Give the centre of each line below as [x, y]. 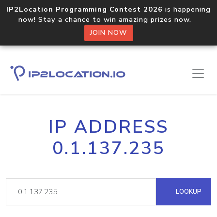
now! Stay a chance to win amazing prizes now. [108, 19]
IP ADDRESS [108, 127]
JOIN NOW [108, 33]
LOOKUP [188, 192]
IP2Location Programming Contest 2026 [85, 9]
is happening [187, 9]
